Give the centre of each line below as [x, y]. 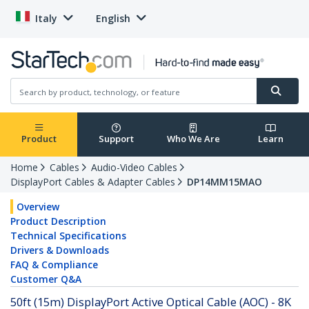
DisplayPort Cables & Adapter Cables [93, 182]
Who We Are [193, 139]
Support [116, 139]
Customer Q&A [46, 279]
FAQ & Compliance [54, 265]
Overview [38, 207]
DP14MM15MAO [225, 182]
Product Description [58, 221]
